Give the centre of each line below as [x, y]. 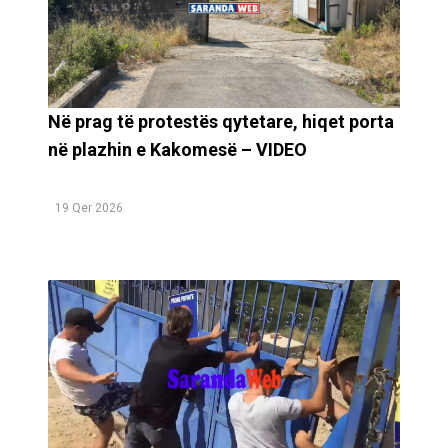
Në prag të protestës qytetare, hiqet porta [221, 121]
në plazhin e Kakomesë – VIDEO [177, 149]
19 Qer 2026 [89, 207]
